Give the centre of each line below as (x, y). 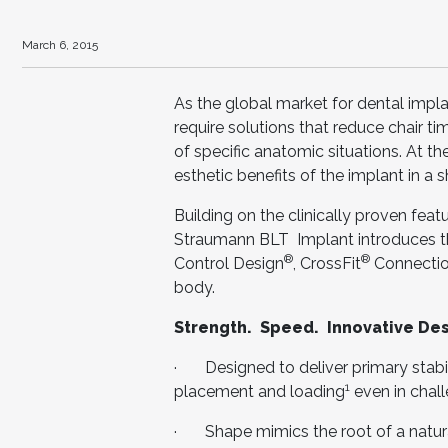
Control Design (229, 263)
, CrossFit (327, 263)
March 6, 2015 (60, 45)
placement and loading (259, 391)
